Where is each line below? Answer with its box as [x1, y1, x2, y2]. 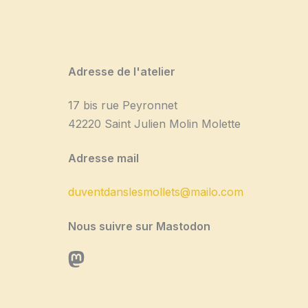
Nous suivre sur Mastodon [67, 219, 210, 233]
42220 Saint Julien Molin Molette [67, 117, 241, 131]
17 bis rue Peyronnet [67, 98, 177, 113]
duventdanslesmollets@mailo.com [67, 185, 243, 199]
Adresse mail [67, 151, 139, 165]
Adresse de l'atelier [67, 65, 175, 79]
